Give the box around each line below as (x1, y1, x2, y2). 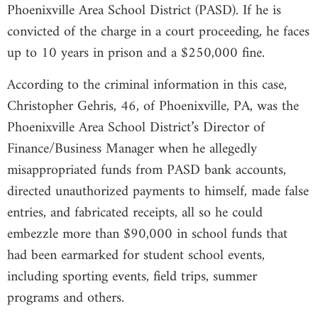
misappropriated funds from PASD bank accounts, (7, 158, 286, 183)
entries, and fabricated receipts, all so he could (7, 200, 263, 226)
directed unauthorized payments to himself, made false (7, 179, 309, 204)
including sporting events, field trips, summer (7, 264, 257, 290)
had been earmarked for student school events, (7, 243, 265, 268)
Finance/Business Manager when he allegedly (7, 136, 257, 162)
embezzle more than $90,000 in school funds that (7, 221, 287, 247)
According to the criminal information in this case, (7, 72, 287, 98)
